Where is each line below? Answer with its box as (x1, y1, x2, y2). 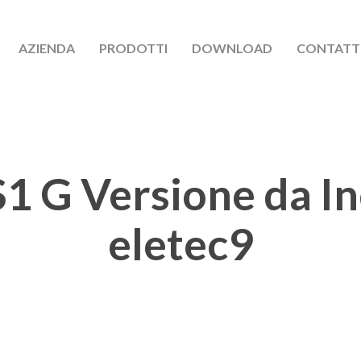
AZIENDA (19, 40, 75, 56)
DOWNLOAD (192, 40, 272, 56)
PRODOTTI (99, 40, 168, 56)
